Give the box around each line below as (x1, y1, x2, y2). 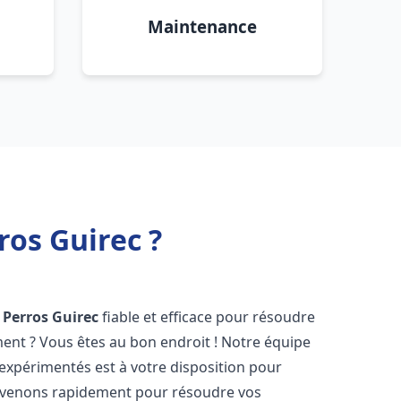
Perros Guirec (3, 307, 99, 327)
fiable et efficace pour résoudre (98, 307, 316, 327)
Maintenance (148, 15, 257, 38)
